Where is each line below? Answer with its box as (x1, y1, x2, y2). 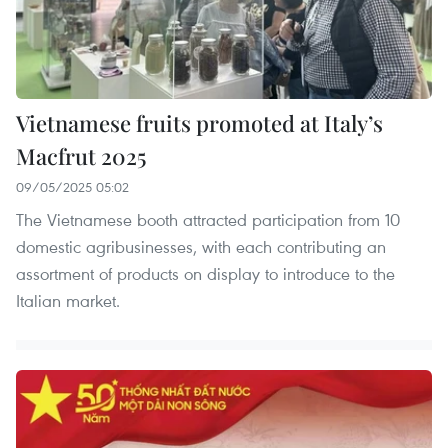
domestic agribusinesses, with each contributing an (16, 235, 386, 259)
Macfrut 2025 (16, 141, 146, 172)
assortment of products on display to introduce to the (16, 262, 395, 286)
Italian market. (16, 289, 120, 313)
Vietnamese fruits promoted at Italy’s (16, 108, 383, 139)
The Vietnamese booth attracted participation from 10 (16, 208, 400, 232)
